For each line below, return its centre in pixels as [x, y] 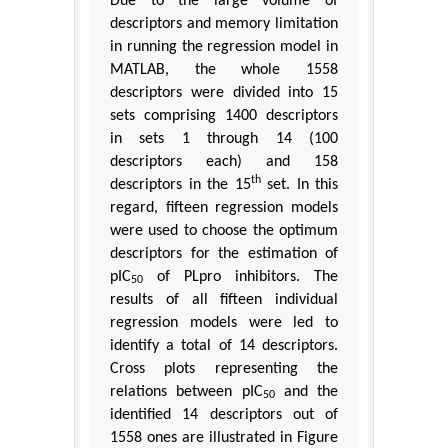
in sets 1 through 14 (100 [224, 138]
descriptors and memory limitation [224, 23]
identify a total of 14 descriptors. [224, 345]
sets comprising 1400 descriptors [224, 115]
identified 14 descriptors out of [224, 414]
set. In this [299, 184]
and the [306, 391]
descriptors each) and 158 [224, 161]
